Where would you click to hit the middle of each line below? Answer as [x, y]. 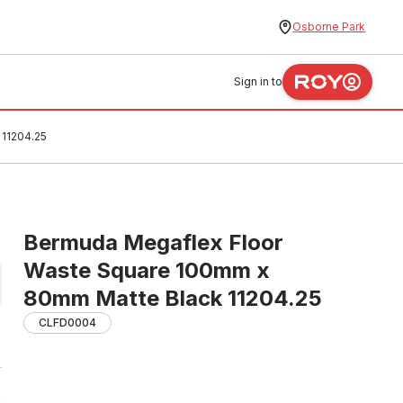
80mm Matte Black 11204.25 [173, 298]
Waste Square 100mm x [147, 270]
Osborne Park [329, 27]
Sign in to [259, 81]
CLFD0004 [67, 322]
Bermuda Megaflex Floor [153, 242]
